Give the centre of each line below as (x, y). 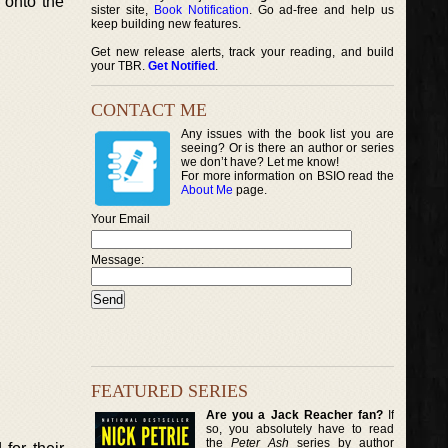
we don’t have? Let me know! (260, 162)
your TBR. (119, 66)
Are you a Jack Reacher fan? (294, 414)
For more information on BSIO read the (288, 176)
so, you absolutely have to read (300, 428)
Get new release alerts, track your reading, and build (243, 52)
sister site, (122, 10)
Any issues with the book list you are (288, 134)
